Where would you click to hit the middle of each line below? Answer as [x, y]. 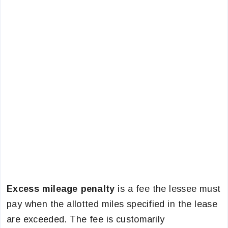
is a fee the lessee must [169, 189]
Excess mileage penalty [62, 189]
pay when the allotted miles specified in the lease [112, 204]
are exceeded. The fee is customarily [86, 219]
